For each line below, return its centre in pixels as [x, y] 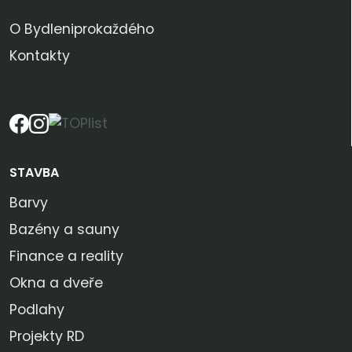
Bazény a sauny [64, 230]
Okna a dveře [56, 283]
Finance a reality [66, 257]
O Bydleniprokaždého [82, 29]
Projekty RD [47, 337]
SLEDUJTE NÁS [54, 93]
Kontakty [40, 56]
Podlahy [37, 310]
